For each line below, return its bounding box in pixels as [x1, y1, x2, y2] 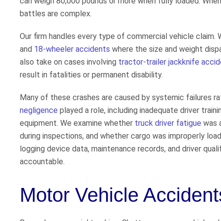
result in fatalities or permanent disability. [20, 70, 163, 80]
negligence [20, 106, 58, 115]
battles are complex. [20, 9, 92, 19]
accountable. [20, 157, 65, 167]
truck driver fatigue [135, 118, 201, 128]
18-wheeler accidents [34, 44, 110, 54]
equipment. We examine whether [20, 118, 135, 128]
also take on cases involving [20, 57, 118, 67]
